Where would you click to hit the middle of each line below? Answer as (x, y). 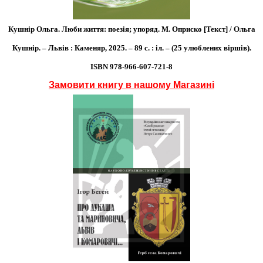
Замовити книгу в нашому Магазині (131, 85)
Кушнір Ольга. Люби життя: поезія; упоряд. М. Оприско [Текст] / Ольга (131, 29)
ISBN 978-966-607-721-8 (131, 66)
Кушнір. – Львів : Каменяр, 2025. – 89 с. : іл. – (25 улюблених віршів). (131, 48)
